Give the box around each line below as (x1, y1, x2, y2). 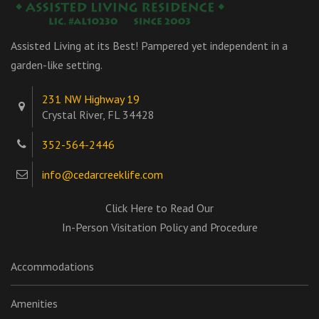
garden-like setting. (11, 58, 103, 72)
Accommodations (11, 259, 94, 273)
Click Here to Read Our (105, 201, 214, 215)
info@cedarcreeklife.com (42, 167, 163, 182)
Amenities (11, 296, 58, 310)
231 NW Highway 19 (42, 92, 140, 106)
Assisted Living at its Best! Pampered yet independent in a (11, 38, 288, 53)
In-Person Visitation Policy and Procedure (61, 220, 258, 234)
